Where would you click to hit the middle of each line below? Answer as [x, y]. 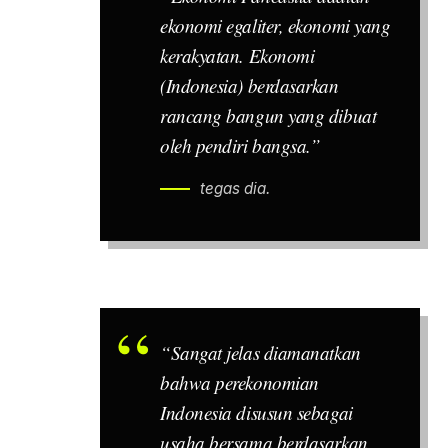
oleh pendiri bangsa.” [240, 146]
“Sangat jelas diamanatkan [260, 352]
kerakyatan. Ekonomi [237, 56]
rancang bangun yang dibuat [268, 116]
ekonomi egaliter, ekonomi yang [275, 26]
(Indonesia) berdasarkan [249, 86]
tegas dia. [235, 189]
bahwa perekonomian [239, 382]
